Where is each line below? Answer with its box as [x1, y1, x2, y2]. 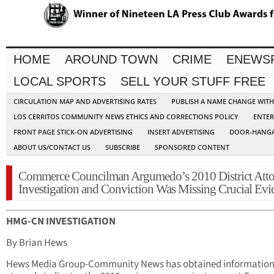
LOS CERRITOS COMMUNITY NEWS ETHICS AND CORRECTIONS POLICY [13, 112, 239, 122]
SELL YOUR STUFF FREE [120, 75, 265, 89]
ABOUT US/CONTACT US [13, 143, 91, 152]
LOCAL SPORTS [13, 75, 106, 89]
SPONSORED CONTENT [155, 143, 229, 152]
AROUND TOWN [65, 53, 158, 67]
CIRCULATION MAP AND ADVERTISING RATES [13, 97, 157, 106]
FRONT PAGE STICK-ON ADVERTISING [13, 127, 133, 137]
